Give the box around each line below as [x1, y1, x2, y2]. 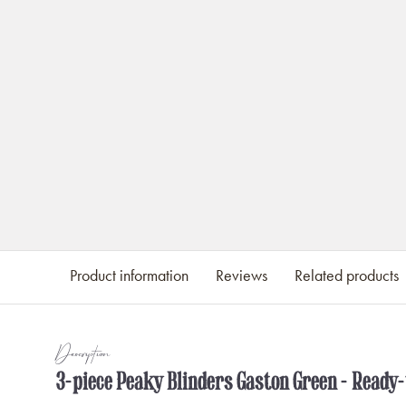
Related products [295, 266, 399, 285]
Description [56, 343, 110, 368]
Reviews [216, 266, 267, 285]
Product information [70, 266, 188, 285]
